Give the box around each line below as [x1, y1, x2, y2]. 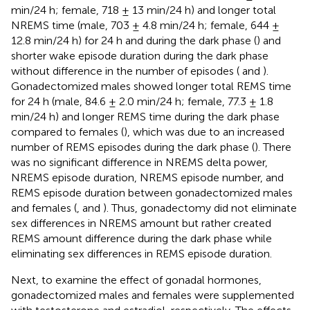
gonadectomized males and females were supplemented [11, 288, 294, 302]
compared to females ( [11, 125, 124, 138]
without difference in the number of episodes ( [11, 64, 239, 77]
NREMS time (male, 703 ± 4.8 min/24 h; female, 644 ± [11, 18, 280, 32]
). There [255, 140, 291, 154]
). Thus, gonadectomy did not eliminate [103, 201, 297, 215]
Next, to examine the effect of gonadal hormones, [11, 273, 262, 286]
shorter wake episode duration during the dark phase [11, 48, 268, 62]
